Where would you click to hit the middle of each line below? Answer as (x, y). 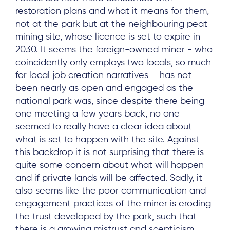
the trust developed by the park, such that (106, 217)
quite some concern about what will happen (110, 166)
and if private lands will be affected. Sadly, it (109, 178)
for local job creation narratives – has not (103, 76)
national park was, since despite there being (110, 101)
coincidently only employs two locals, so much (113, 63)
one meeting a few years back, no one (98, 114)
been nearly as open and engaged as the (104, 89)
